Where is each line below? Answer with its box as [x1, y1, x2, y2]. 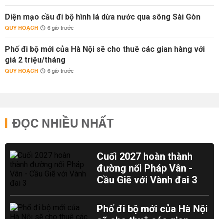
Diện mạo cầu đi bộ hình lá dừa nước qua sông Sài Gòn [5, 12, 200, 22]
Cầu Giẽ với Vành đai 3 [97, 174, 197, 186]
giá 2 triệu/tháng [5, 55, 66, 65]
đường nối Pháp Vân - [97, 162, 193, 174]
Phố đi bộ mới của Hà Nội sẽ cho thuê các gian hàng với [5, 44, 205, 54]
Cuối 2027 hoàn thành [97, 151, 193, 162]
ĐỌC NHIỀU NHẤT [12, 113, 114, 135]
